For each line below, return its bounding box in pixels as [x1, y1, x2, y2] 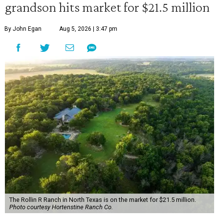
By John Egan [4, 25, 42, 33]
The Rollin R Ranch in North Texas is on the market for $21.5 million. [9, 196, 196, 204]
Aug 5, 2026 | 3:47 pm [59, 25, 117, 33]
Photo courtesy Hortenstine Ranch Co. [9, 203, 113, 211]
